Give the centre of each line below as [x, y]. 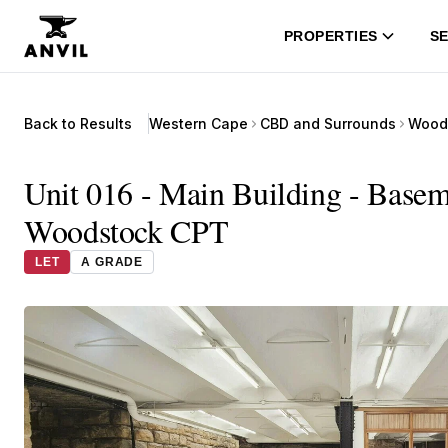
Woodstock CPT [126, 230]
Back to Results [78, 123]
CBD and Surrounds [328, 123]
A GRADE [112, 262]
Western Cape [198, 123]
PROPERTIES [330, 36]
